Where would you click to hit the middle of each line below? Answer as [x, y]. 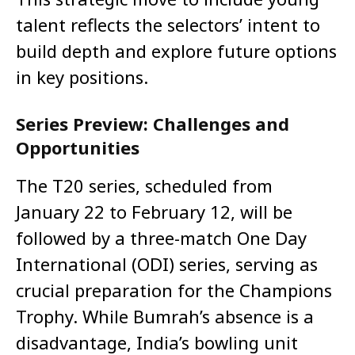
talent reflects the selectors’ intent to [168, 25]
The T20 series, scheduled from [144, 186]
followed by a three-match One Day [161, 238]
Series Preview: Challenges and [153, 124]
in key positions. [82, 77]
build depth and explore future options [176, 51]
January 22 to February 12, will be [154, 212]
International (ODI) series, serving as [167, 264]
